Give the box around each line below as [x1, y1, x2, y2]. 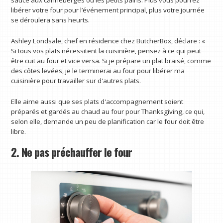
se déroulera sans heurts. [11, 15, 90, 25]
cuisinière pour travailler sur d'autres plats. [11, 76, 141, 85]
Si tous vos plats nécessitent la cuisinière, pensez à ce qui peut [11, 46, 202, 55]
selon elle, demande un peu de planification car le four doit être [11, 116, 205, 126]
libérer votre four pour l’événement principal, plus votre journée [11, 5, 205, 15]
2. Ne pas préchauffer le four [11, 143, 132, 161]
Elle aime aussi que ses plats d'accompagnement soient [11, 97, 184, 106]
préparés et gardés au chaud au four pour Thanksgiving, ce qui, [11, 107, 205, 116]
